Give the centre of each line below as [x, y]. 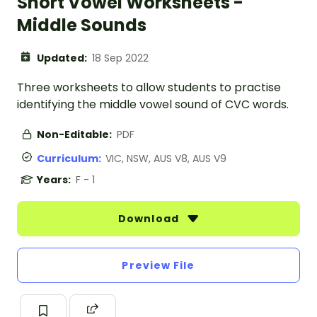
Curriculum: [71, 159]
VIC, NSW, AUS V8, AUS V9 [166, 159]
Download [150, 219]
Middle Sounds [82, 25]
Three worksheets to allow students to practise [149, 88]
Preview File [158, 266]
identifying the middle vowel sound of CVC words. [153, 105]
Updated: [63, 58]
